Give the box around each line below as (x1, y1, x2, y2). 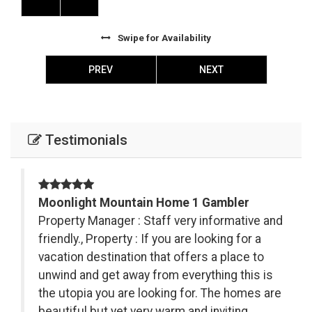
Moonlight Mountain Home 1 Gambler (38, 196, 249, 210)
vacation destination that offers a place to (38, 250, 264, 265)
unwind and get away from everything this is (38, 268, 273, 283)
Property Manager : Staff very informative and (38, 214, 283, 228)
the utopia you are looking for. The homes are (38, 286, 281, 301)
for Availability (144, 32, 211, 44)
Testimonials (42, 132, 127, 149)
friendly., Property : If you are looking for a (38, 232, 261, 247)
